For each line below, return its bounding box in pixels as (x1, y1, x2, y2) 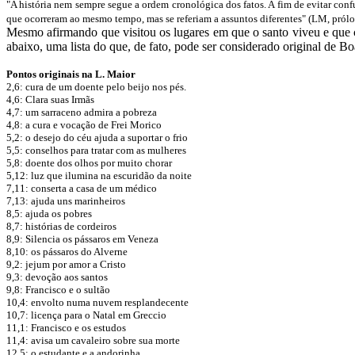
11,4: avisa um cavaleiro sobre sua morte (6, 334, 182, 346)
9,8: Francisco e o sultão (6, 284, 113, 296)
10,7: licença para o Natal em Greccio (6, 309, 169, 321)
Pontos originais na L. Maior (6, 68, 138, 80)
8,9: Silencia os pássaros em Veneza (6, 233, 161, 245)
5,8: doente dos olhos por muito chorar (6, 157, 174, 169)
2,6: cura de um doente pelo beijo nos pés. (6, 81, 189, 93)
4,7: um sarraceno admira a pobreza (6, 106, 159, 118)
